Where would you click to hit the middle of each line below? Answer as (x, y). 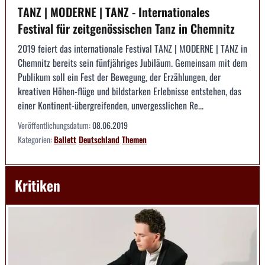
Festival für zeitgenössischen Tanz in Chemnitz (126, 28)
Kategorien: (36, 139)
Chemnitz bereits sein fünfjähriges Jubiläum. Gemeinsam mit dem (132, 62)
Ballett (65, 139)
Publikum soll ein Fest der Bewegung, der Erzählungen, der (119, 77)
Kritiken (38, 185)
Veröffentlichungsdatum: (55, 125)
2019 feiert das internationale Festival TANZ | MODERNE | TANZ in (132, 48)
